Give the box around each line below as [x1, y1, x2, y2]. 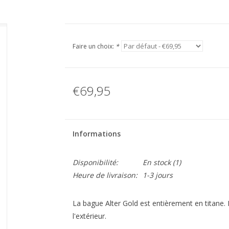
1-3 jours [142, 170, 173, 180]
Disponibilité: [72, 157, 118, 167]
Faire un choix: [72, 42, 116, 51]
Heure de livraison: [72, 170, 138, 180]
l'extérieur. [72, 211, 106, 221]
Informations [72, 129, 121, 139]
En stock [142, 157, 171, 167]
